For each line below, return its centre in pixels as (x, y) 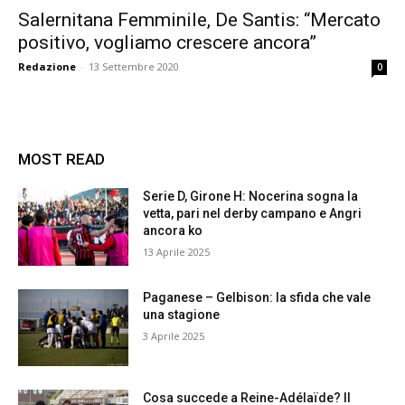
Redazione (47, 66)
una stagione (182, 314)
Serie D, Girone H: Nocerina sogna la (251, 196)
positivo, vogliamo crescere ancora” (167, 42)
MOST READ (61, 159)
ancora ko (173, 231)
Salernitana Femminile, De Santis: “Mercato (199, 20)
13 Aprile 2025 (177, 252)
